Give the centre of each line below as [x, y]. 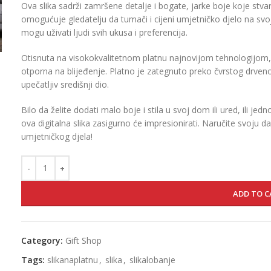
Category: [42, 240]
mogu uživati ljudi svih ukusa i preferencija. [105, 32]
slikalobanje [153, 260]
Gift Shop [84, 240]
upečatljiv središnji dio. [65, 84]
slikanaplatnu [73, 260]
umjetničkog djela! [57, 136]
